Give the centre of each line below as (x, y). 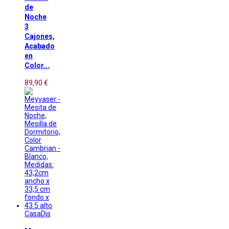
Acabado (40, 46)
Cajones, (40, 37)
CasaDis (38, 213)
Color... (37, 66)
